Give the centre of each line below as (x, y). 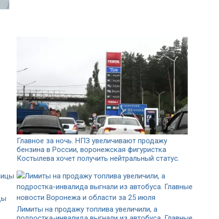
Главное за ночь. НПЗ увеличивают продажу (92, 141)
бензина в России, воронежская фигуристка (91, 149)
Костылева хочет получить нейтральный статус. (98, 158)
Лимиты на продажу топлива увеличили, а (87, 209)
